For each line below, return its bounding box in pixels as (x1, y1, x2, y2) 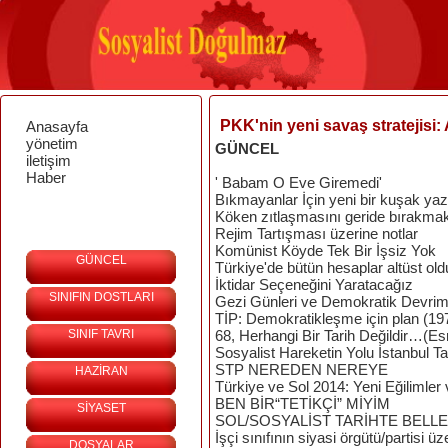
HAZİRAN (74, 364, 128, 378)
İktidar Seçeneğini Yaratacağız (215, 276, 413, 293)
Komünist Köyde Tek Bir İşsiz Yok (215, 242, 436, 259)
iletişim (26, 152, 71, 169)
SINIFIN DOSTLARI (48, 290, 154, 304)
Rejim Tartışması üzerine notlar (215, 225, 418, 242)
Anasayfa (26, 118, 88, 135)
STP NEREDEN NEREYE (215, 361, 388, 378)
